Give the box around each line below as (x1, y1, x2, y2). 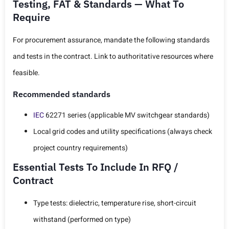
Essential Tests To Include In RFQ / (13, 159, 178, 174)
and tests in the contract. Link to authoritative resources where (13, 51, 213, 62)
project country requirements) (33, 142, 128, 153)
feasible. (13, 67, 40, 79)
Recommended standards (13, 88, 110, 99)
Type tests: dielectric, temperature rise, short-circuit (33, 197, 196, 209)
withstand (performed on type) (33, 214, 131, 225)
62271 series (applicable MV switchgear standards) (44, 109, 210, 121)
